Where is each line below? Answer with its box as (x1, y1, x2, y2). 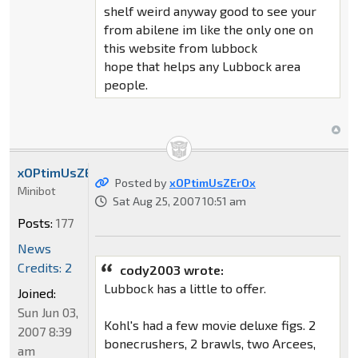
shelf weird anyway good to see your (103, 3, 316, 19)
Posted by (114, 176, 169, 190)
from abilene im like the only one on (103, 22, 313, 38)
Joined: (18, 285, 56, 301)
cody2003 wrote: (119, 262, 224, 278)
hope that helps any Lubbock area (103, 58, 300, 74)
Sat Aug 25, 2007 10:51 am (112, 194, 246, 209)
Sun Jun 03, (18, 304, 78, 320)
